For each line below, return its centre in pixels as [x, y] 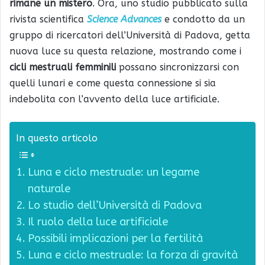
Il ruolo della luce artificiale [98, 222]
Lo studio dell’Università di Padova [114, 206]
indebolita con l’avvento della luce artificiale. [114, 99]
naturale [49, 189]
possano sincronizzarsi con [177, 67]
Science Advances [124, 20]
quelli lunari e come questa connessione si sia [113, 83]
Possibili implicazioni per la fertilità [115, 239]
